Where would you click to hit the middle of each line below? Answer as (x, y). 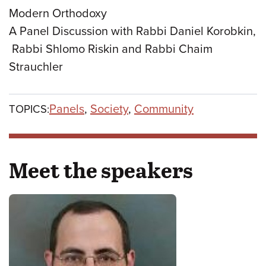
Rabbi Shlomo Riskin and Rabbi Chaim (111, 49)
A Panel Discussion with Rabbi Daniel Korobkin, (132, 31)
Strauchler (36, 67)
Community (164, 109)
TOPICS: (29, 109)
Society (109, 109)
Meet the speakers (101, 170)
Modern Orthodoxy (59, 13)
